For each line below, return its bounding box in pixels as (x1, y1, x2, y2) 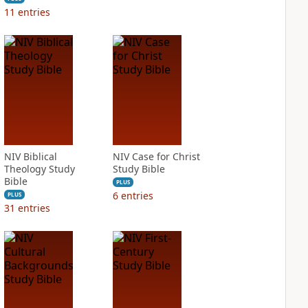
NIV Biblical (3, 150, 57, 163)
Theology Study (3, 162, 75, 175)
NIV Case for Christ (112, 150, 200, 163)
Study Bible (112, 162, 165, 175)
